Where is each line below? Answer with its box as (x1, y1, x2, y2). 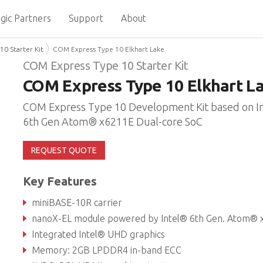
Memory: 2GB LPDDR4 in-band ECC (31, 245, 181, 255)
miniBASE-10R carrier (31, 197, 122, 208)
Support (68, 13, 103, 23)
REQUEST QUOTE (31, 146, 97, 155)
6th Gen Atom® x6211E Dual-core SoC (22, 116, 203, 127)
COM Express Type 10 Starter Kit (22, 59, 188, 72)
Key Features (22, 174, 97, 188)
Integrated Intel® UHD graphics (31, 229, 165, 240)
